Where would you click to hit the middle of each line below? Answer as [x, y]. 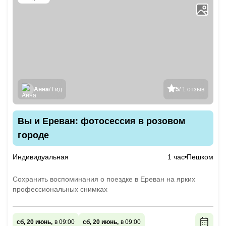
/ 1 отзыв [192, 89]
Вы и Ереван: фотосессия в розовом [101, 121]
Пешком [200, 157]
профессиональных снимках [60, 189]
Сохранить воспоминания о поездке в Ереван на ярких [104, 179]
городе [33, 135]
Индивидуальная [41, 157]
